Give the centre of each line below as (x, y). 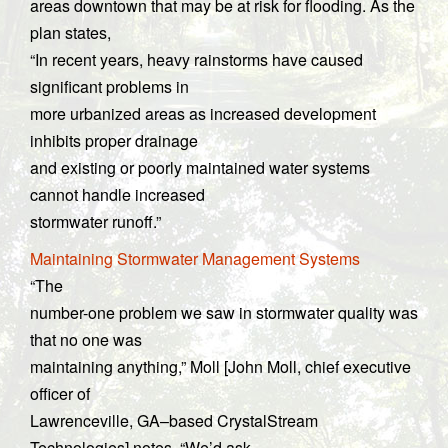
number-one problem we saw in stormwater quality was (224, 312)
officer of (60, 393)
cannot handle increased (117, 194)
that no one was (86, 339)
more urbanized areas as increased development (203, 113)
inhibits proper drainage (114, 140)
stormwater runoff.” (95, 221)
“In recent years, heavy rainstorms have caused (196, 59)
